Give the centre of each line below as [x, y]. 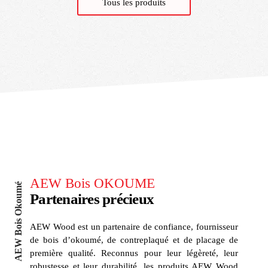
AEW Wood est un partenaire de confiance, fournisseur [134, 226]
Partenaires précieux [92, 199]
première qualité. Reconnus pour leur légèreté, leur [134, 253]
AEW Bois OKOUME [92, 183]
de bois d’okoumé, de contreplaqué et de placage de [134, 240]
